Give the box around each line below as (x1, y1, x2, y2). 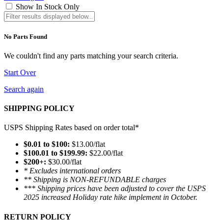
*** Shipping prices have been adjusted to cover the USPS (24, 184, 206, 193)
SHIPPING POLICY (4, 104, 75, 113)
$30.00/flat (46, 158, 82, 166)
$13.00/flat (70, 140, 105, 149)
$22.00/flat (87, 149, 123, 158)
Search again (4, 84, 44, 93)
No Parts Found (4, 32, 47, 40)
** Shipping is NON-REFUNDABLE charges (24, 175, 166, 184)
